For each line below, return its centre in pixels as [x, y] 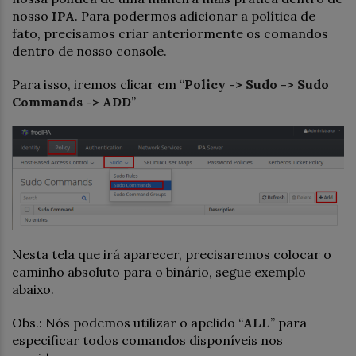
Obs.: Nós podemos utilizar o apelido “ [128, 322]
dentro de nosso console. [89, 50]
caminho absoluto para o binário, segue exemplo [159, 271]
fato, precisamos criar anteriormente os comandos [170, 33]
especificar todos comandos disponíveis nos [147, 340]
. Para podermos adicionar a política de [195, 15]
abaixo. [33, 289]
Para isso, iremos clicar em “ [98, 84]
